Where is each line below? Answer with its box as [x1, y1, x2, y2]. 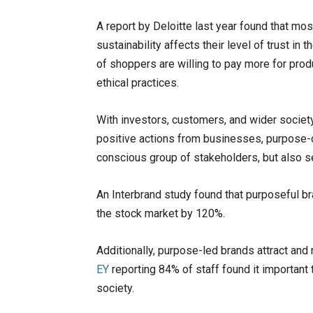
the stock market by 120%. [96, 207, 225, 221]
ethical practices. [96, 76, 179, 90]
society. [96, 282, 134, 296]
